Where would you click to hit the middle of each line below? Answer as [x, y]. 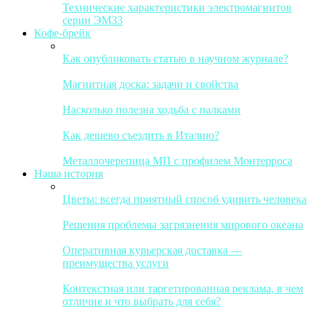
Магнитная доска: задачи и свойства [150, 84]
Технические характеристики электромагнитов [177, 7]
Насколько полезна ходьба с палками [152, 110]
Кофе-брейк [62, 33]
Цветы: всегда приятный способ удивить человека [185, 199]
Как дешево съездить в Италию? [141, 135]
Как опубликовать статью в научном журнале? [175, 59]
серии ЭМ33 [93, 20]
